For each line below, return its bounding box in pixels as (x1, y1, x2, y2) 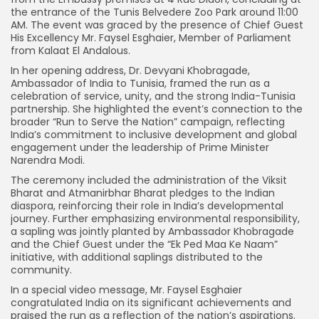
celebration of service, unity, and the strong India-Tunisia (11, 88, 296, 103)
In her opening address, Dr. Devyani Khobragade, (11, 63, 250, 78)
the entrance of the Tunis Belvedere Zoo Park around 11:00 (11, 4, 298, 19)
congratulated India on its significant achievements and (11, 295, 291, 310)
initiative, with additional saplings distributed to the (11, 249, 263, 264)
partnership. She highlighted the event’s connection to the (11, 101, 303, 116)
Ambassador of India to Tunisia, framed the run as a (11, 75, 270, 90)
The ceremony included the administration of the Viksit (11, 172, 287, 187)
